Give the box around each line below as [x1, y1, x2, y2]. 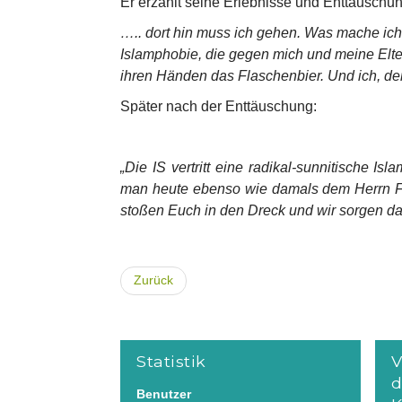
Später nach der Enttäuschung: [120, 99, 318, 114]
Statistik [136, 352, 206, 371]
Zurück [134, 274, 174, 287]
